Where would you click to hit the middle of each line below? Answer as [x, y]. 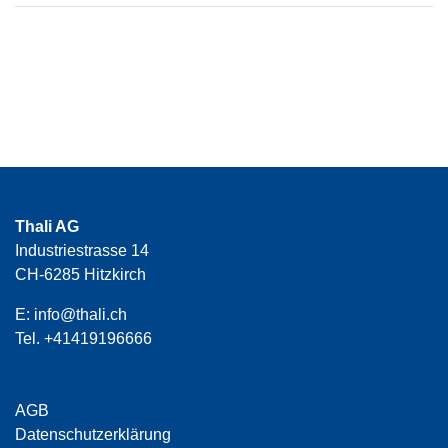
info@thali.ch [80, 315]
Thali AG [47, 227]
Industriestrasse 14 [82, 251]
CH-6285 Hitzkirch [80, 275]
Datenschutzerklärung [93, 435]
